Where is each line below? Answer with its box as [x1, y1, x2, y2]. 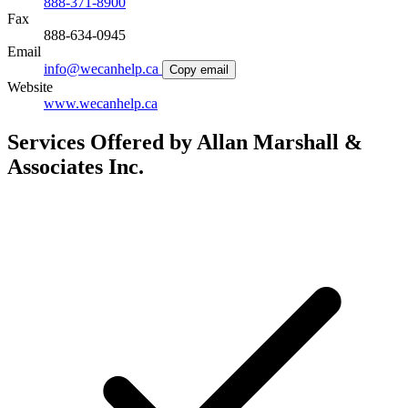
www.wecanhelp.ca [44, 96, 158, 112]
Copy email [169, 63, 229, 77]
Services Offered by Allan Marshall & [7, 130, 362, 155]
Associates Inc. [7, 155, 144, 179]
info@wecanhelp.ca [44, 61, 162, 77]
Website [7, 79, 53, 96]
